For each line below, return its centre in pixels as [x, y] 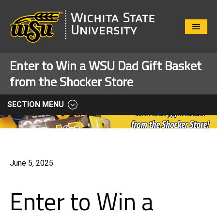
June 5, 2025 [31, 163]
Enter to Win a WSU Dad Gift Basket [106, 66]
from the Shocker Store [71, 82]
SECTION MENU [36, 105]
